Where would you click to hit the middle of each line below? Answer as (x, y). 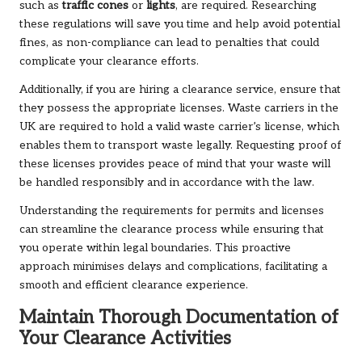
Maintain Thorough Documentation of (179, 318)
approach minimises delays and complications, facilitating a (173, 267)
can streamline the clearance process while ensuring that (172, 230)
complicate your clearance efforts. (109, 62)
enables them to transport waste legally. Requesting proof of (180, 146)
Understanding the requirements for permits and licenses (172, 211)
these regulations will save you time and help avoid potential (180, 25)
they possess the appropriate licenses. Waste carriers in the (179, 109)
